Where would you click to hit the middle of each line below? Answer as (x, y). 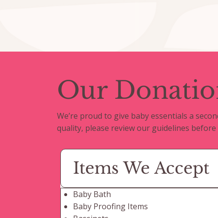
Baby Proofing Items (111, 207)
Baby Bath (92, 194)
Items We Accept (141, 168)
